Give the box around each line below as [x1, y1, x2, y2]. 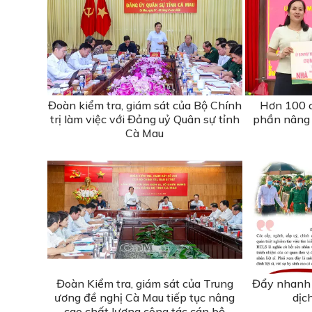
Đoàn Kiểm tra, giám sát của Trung [56, 276, 233, 290]
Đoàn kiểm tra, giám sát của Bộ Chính [47, 97, 242, 112]
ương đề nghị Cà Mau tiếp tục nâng [54, 290, 235, 304]
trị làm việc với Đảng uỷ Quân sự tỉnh [49, 111, 240, 126]
